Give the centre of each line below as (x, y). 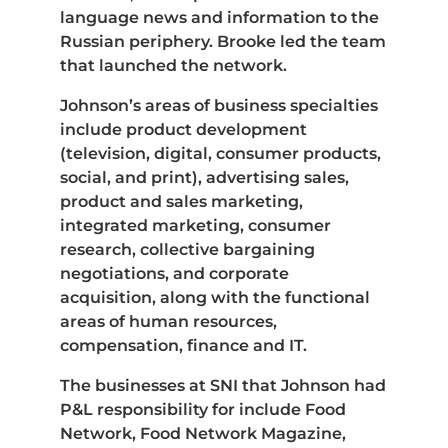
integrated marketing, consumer (195, 225)
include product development (183, 129)
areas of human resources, (168, 321)
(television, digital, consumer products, (220, 153)
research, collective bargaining (187, 249)
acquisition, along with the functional (215, 297)
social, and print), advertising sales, (204, 177)
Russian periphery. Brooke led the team (223, 41)
